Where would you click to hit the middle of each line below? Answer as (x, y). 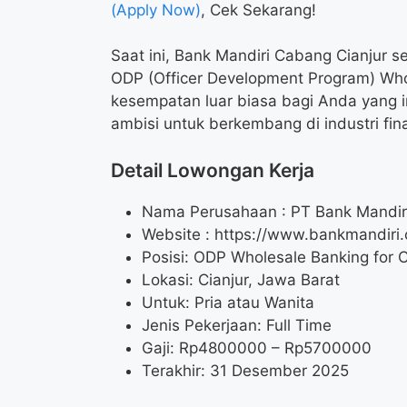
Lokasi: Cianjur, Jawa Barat (241, 279)
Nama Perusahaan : (216, 211)
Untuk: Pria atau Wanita (228, 302)
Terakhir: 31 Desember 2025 (245, 370)
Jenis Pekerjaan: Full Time (237, 325)
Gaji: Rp (170, 347)
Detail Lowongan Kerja (213, 170)
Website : (178, 234)
